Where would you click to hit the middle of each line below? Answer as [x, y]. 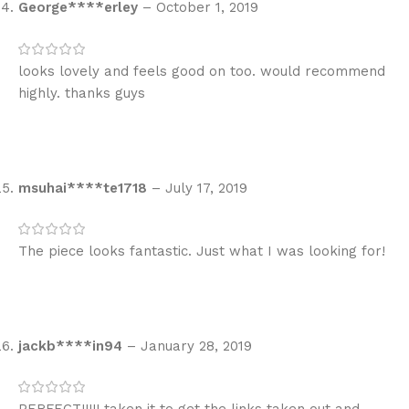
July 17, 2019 [206, 188]
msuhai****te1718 [85, 188]
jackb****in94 [73, 346]
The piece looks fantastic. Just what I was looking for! [202, 251]
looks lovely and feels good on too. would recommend [202, 71]
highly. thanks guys [82, 93]
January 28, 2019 [196, 346]
